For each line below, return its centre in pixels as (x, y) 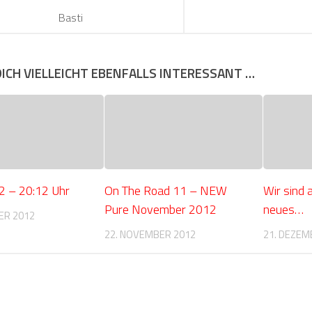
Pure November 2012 (160, 209)
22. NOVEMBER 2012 (150, 234)
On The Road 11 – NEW (165, 190)
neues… (283, 209)
